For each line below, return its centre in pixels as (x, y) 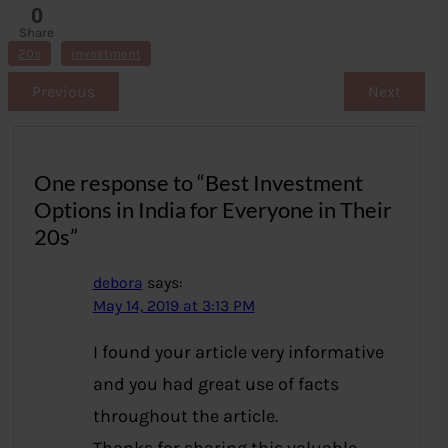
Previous (63, 92)
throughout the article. (185, 416)
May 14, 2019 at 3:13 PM (173, 306)
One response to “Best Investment (198, 183)
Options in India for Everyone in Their (213, 210)
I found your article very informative (238, 352)
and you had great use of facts (215, 384)
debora (117, 283)
